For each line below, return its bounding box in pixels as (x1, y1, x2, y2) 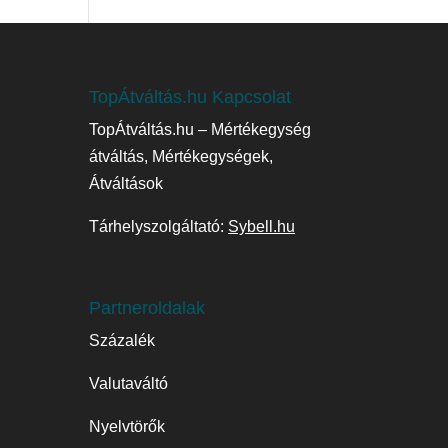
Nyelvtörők (89, 417, 166, 435)
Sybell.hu (228, 217, 296, 235)
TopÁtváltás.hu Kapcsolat (89, 86, 292, 107)
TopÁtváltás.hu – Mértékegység (89, 120, 312, 138)
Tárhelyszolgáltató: (89, 217, 229, 235)
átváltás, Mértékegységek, (89, 147, 274, 165)
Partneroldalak (89, 297, 206, 318)
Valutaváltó (89, 374, 169, 392)
